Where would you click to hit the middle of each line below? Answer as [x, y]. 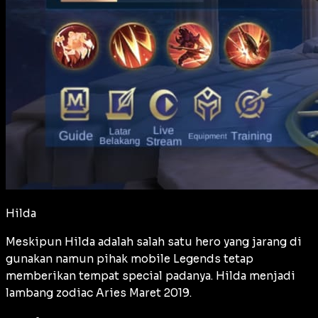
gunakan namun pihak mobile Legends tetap [130, 259]
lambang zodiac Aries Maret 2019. [99, 293]
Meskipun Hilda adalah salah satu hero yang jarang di [154, 242]
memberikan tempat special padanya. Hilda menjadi [150, 276]
